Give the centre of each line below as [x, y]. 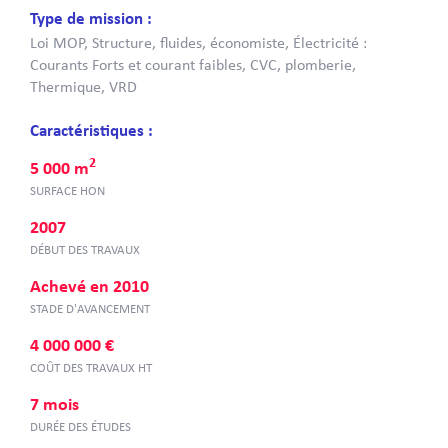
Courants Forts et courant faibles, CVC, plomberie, [193, 66]
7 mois [54, 405]
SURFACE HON [67, 191]
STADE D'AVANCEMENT [90, 309]
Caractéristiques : [91, 131]
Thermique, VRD [83, 88]
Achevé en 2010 [89, 287]
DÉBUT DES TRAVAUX [85, 250]
